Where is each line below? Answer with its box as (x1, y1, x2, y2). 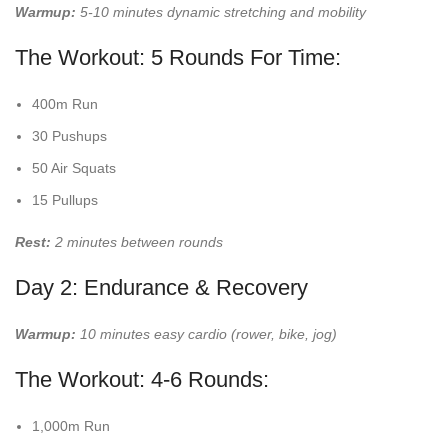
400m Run (32, 96, 98, 113)
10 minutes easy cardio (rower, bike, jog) (76, 326, 337, 343)
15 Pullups (32, 192, 98, 209)
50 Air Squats (32, 160, 116, 177)
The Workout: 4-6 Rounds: (15, 367, 269, 393)
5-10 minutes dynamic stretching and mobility (76, 4, 366, 21)
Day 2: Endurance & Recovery (15, 275, 308, 301)
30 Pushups (32, 128, 107, 145)
